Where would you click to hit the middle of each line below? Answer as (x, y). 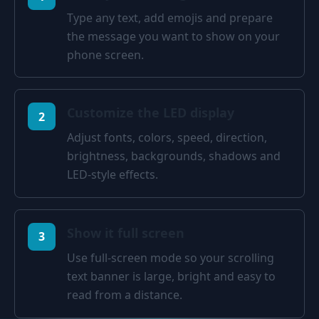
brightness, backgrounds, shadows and (173, 156)
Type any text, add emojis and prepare (169, 17)
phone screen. (105, 54)
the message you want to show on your (173, 36)
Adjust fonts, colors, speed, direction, (167, 138)
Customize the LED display (150, 113)
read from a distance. (124, 295)
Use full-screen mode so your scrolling (170, 258)
